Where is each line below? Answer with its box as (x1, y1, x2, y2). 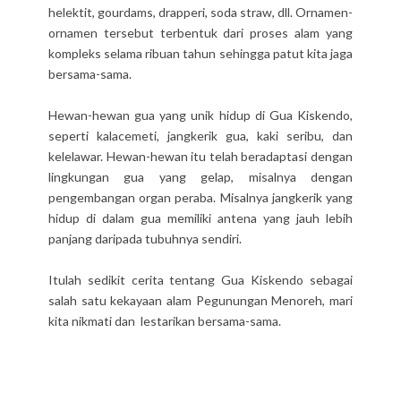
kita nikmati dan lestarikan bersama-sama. (48, 313, 281, 329)
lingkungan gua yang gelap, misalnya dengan (48, 169, 353, 185)
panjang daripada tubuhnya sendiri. (48, 231, 242, 247)
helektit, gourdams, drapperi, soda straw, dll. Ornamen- (48, 4, 353, 21)
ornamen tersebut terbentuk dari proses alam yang (48, 25, 353, 41)
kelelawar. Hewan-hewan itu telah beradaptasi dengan (48, 149, 353, 165)
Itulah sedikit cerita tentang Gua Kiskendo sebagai (48, 272, 353, 288)
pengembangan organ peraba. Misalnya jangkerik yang (48, 190, 353, 206)
